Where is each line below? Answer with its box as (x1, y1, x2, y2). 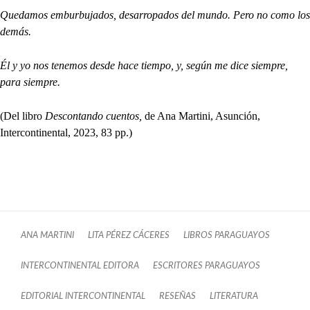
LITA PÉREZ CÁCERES (88, 231, 170, 240)
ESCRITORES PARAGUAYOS (153, 262, 260, 271)
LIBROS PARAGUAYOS (183, 231, 270, 240)
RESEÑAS (159, 292, 196, 301)
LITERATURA (210, 292, 258, 301)
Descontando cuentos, (45, 110, 145, 122)
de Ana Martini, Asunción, (145, 110, 260, 122)
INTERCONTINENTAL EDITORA (21, 262, 139, 271)
